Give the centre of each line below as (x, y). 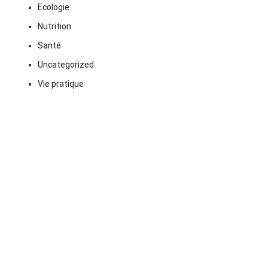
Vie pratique (61, 84)
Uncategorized (66, 65)
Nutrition (54, 26)
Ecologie (54, 7)
